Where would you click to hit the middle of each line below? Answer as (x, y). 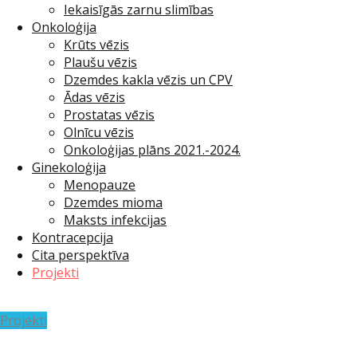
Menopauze (100, 185)
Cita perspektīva (80, 255)
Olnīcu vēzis (99, 132)
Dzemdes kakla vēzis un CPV (148, 80)
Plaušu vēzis (100, 62)
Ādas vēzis (94, 97)
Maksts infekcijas (115, 220)
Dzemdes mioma (113, 202)
